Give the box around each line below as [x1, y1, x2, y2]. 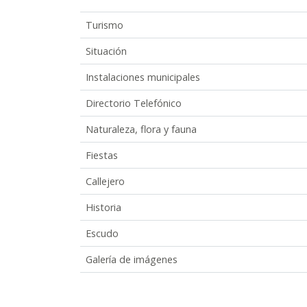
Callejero [86, 174, 125, 188]
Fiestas [86, 148, 118, 162]
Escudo [86, 226, 119, 240]
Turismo [86, 18, 123, 32]
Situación [86, 44, 127, 58]
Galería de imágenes [86, 252, 177, 266]
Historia [86, 200, 121, 214]
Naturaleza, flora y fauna [86, 122, 197, 136]
